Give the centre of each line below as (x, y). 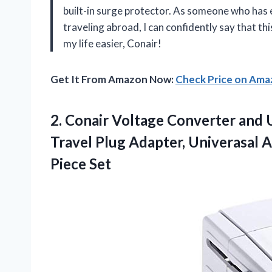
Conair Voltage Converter (150, 120)
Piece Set (81, 164)
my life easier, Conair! (112, 44)
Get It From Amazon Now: (113, 80)
